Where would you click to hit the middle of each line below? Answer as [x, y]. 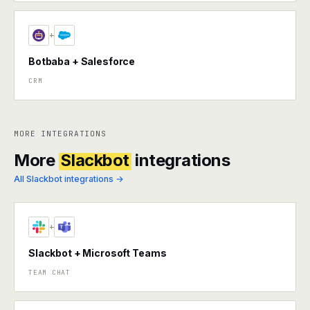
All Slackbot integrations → [69, 179]
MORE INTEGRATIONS [60, 134]
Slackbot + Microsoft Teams [98, 253]
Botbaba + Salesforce [82, 61]
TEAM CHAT [49, 272]
